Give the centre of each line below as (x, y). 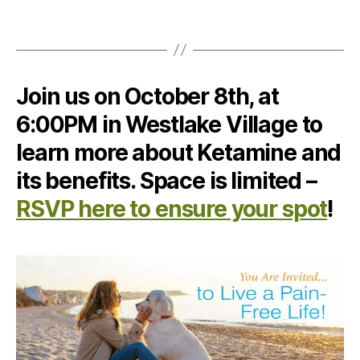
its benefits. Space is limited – (166, 180)
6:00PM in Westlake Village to (170, 124)
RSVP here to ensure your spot (172, 209)
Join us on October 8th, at (147, 96)
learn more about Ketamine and (179, 152)
